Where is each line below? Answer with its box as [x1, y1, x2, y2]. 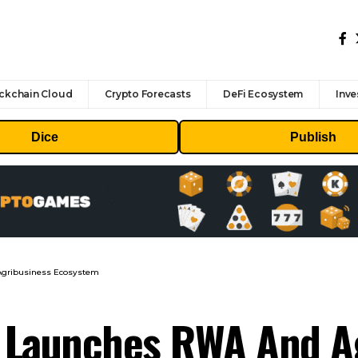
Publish [290, 129, 336, 144]
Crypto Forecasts [105, 87, 191, 100]
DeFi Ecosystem [223, 87, 304, 100]
